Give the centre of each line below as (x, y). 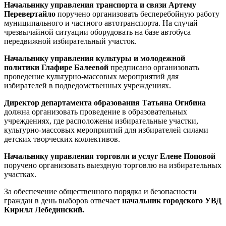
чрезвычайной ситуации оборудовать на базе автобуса (97, 32)
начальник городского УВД (172, 201)
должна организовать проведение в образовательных (96, 112)
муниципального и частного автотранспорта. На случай (101, 23)
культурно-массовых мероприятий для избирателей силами (106, 130)
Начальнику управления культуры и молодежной (95, 58)
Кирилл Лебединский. (44, 210)
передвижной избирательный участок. (70, 41)
